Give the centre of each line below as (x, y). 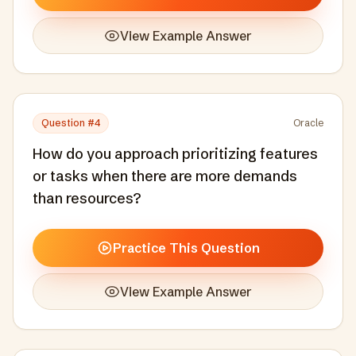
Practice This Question (186, 248)
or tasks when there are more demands (165, 176)
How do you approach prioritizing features (175, 154)
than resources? (87, 198)
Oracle (308, 123)
